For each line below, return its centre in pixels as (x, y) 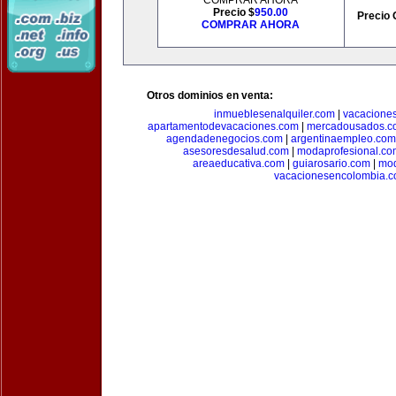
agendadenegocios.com (224, 139)
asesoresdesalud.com (236, 151)
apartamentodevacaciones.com (223, 126)
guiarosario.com (331, 164)
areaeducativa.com (238, 164)
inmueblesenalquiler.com (274, 114)
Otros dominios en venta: (210, 95)
